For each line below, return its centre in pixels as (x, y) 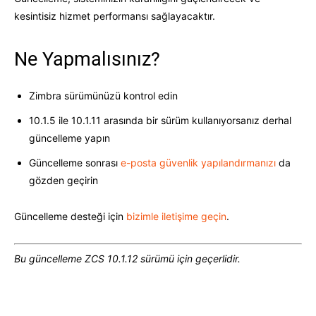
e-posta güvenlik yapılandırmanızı (198, 162)
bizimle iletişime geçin (176, 216)
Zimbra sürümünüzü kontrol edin (103, 95)
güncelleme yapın (69, 138)
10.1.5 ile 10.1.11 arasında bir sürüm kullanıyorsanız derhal (160, 120)
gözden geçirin (63, 180)
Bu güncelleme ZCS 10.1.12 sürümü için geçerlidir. (127, 258)
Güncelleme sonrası (75, 162)
